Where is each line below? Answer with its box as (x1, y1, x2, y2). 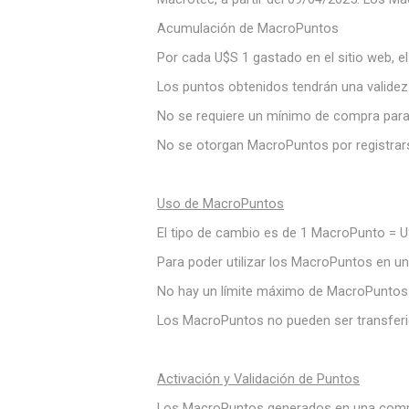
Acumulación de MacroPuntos (157, 20, 339, 37)
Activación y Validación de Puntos (157, 371, 360, 387)
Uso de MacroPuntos (157, 195, 284, 212)
